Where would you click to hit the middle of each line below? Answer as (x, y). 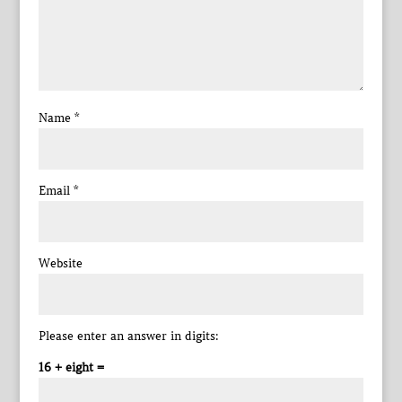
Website (60, 263)
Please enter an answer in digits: (128, 336)
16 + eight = (71, 367)
